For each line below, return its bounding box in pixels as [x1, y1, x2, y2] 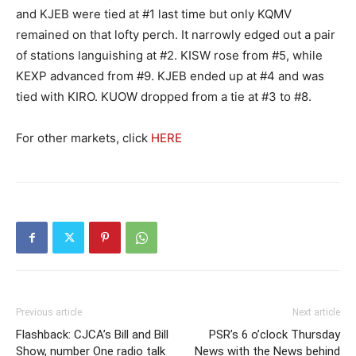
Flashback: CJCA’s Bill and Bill [16, 327, 168, 342]
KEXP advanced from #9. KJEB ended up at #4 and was [16, 68, 324, 83]
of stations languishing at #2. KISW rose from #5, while [16, 48, 323, 63]
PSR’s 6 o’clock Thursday [209, 327, 340, 342]
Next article [292, 307, 340, 318]
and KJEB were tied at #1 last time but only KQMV [16, 6, 292, 21]
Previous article [16, 307, 82, 318]
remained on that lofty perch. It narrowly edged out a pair [16, 27, 335, 42]
